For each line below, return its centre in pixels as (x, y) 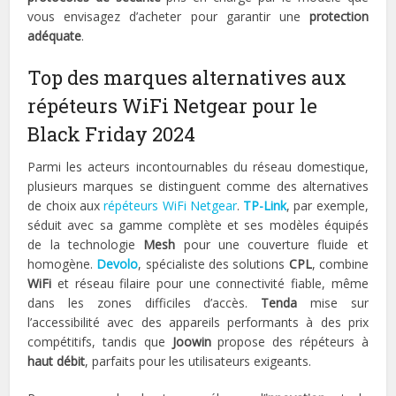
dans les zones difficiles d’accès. (145, 303)
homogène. (62, 264)
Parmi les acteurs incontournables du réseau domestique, (198, 167)
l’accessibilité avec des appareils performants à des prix (198, 323)
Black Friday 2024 (112, 134)
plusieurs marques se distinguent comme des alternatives (198, 187)
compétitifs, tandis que (100, 342)
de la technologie (86, 245)
